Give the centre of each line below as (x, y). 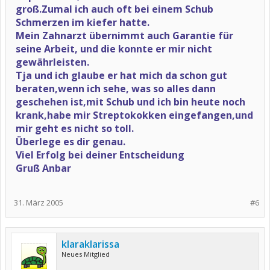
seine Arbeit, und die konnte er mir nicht (114, 49)
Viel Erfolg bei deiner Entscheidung (100, 155)
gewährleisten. (52, 62)
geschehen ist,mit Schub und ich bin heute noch (130, 102)
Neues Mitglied (86, 254)
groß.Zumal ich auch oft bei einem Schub (115, 9)
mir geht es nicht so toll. (75, 128)
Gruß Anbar (43, 168)
